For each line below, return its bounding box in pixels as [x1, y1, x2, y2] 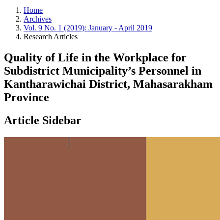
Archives [24, 15, 52, 23]
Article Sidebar [4, 113, 82, 127]
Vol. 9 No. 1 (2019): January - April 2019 [24, 24, 152, 32]
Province [4, 90, 49, 104]
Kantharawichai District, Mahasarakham [4, 77, 213, 90]
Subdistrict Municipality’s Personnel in [4, 64, 201, 77]
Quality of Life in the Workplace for [4, 51, 187, 64]
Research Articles [24, 32, 78, 41]
